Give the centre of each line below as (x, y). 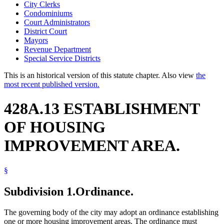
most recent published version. (52, 84)
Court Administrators (57, 22)
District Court (45, 31)
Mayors (36, 40)
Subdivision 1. (40, 191)
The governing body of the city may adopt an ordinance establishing (111, 212)
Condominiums (48, 13)
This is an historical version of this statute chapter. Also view (100, 75)
